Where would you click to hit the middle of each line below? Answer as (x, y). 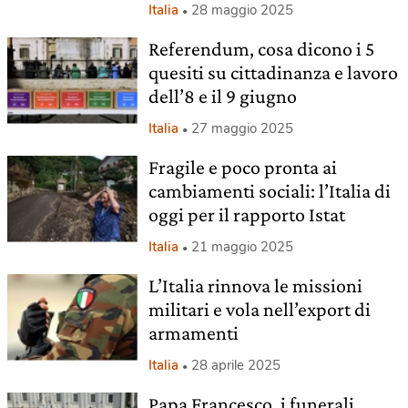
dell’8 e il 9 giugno (222, 96)
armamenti (193, 333)
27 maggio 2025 (242, 128)
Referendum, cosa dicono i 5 (261, 49)
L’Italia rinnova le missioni (255, 286)
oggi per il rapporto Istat (246, 214)
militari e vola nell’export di (259, 309)
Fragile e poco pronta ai (242, 167)
